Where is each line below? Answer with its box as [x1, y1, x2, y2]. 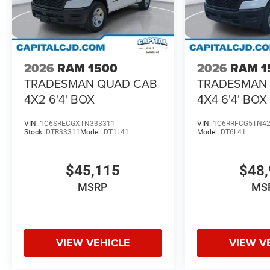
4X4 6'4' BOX [197, 90, 268, 108]
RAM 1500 [57, 58, 118, 77]
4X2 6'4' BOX [24, 90, 95, 108]
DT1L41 [104, 127, 129, 136]
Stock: [24, 127, 46, 136]
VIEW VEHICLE [55, 234, 130, 251]
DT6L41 [221, 127, 246, 136]
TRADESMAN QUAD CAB [24, 74, 157, 92]
